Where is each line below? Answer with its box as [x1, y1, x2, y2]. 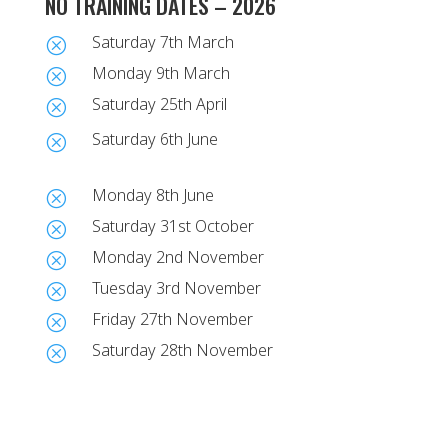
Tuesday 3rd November [91, 276, 261, 299]
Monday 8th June [91, 183, 214, 206]
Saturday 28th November [91, 338, 273, 361]
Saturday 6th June [91, 127, 218, 150]
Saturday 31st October [91, 214, 254, 237]
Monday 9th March [91, 61, 230, 84]
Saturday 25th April [91, 92, 227, 115]
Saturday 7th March [91, 30, 234, 53]
